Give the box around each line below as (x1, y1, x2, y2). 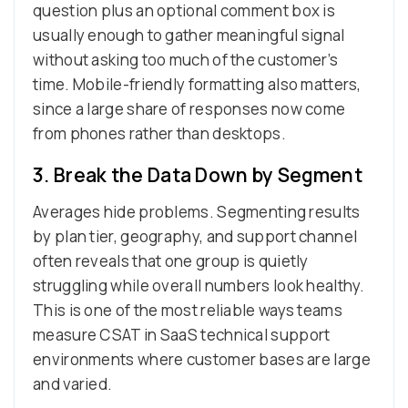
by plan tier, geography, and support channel (33, 225, 358, 247)
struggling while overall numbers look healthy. (33, 274, 365, 296)
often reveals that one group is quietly (33, 250, 309, 271)
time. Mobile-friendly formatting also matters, (33, 73, 362, 95)
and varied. (33, 372, 113, 394)
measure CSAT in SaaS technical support (33, 323, 331, 345)
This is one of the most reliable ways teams (33, 299, 342, 321)
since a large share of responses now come (33, 97, 346, 119)
